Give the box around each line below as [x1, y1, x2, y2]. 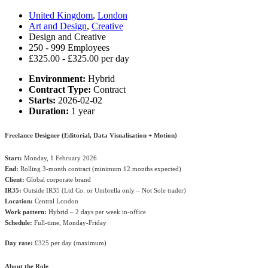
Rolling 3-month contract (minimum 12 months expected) [19, 166, 181, 173]
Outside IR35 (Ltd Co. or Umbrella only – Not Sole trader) [22, 187, 186, 194]
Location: [5, 198, 33, 205]
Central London [33, 198, 78, 205]
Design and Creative [29, 31, 106, 42]
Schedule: [5, 220, 32, 227]
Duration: [29, 105, 71, 116]
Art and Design [29, 20, 87, 31]
